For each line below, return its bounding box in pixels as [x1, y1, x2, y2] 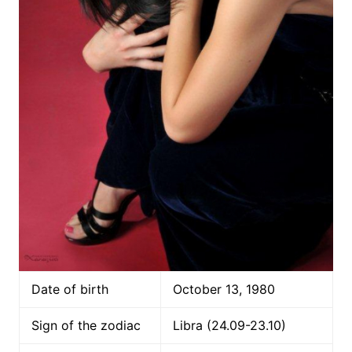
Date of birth [31, 280, 108, 297]
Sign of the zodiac [31, 317, 141, 333]
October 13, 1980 [172, 280, 275, 297]
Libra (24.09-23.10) [172, 317, 286, 333]
